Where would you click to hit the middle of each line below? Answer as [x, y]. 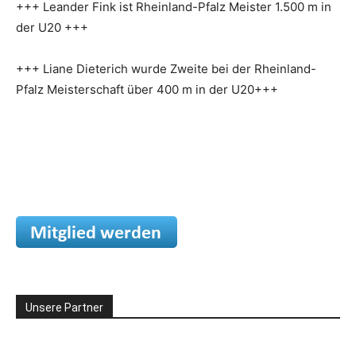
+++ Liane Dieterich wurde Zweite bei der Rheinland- [166, 69]
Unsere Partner [64, 308]
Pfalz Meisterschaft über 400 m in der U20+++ [147, 89]
